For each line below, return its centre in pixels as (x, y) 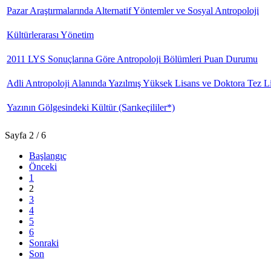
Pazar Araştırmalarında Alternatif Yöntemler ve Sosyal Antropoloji (133, 11)
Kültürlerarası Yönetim (50, 35)
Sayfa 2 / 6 (25, 135)
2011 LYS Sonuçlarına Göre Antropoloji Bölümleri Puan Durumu (132, 59)
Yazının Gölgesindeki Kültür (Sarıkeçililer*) (91, 107)
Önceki (43, 167)
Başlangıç (48, 156)
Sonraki (44, 243)
